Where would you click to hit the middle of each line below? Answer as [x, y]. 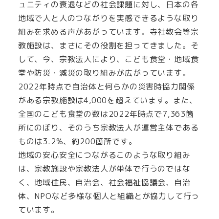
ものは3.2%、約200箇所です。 [77, 141]
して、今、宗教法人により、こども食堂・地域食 [108, 59]
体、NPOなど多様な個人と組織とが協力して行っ [109, 196]
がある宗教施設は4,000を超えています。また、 [108, 100]
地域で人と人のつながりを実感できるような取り [108, 18]
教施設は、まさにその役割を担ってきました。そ [108, 45]
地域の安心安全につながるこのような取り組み [104, 155]
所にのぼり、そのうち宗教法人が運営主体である [108, 127]
